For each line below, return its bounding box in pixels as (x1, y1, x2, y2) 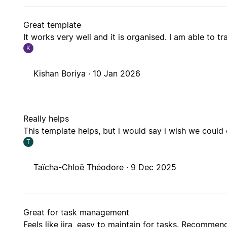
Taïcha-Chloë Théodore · (33, 162, 131, 173)
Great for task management (23, 207, 130, 218)
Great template (23, 20, 82, 30)
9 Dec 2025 (131, 162, 177, 173)
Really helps (23, 113, 69, 124)
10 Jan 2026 (93, 68, 141, 79)
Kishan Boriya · (33, 68, 93, 79)
